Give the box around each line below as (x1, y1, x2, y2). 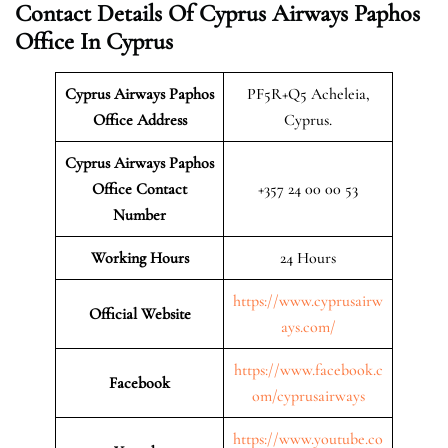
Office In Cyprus (15, 26, 173, 56)
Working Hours (90, 247, 189, 268)
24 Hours (280, 247, 336, 268)
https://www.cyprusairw (233, 290, 383, 311)
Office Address (92, 109, 187, 130)
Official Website (88, 303, 191, 324)
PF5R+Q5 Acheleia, (246, 83, 370, 104)
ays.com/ (280, 316, 336, 337)
